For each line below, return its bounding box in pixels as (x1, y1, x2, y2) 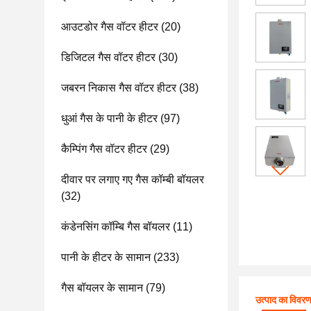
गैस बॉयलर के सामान (61, 282, 143, 294)
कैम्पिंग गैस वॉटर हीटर (61, 143, 147, 155)
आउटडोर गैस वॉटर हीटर (61, 21, 158, 33)
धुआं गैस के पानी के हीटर (61, 112, 158, 124)
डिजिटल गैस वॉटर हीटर (61, 51, 155, 63)
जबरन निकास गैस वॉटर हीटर (61, 82, 176, 94)
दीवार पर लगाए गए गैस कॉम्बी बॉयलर (61, 174, 204, 185)
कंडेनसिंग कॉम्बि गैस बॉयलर (61, 221, 170, 233)
